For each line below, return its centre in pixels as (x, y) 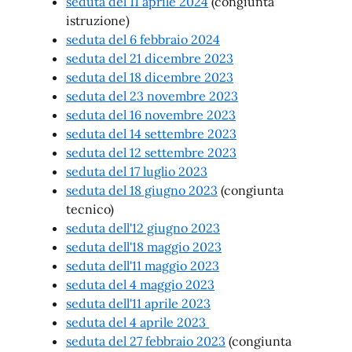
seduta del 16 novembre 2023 (151, 115)
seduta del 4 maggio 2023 (140, 284)
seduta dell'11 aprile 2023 (138, 303)
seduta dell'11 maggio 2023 (143, 266)
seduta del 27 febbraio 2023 (146, 341)
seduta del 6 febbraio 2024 (143, 39)
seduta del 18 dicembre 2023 (150, 77)
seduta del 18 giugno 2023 (142, 190)
